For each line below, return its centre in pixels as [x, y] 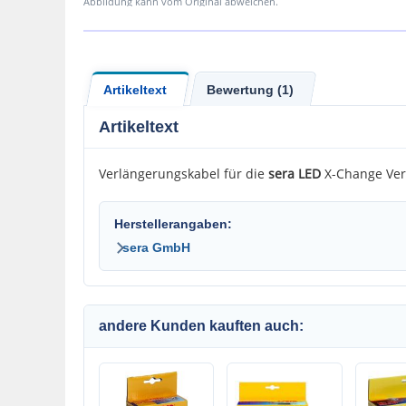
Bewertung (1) [250, 89]
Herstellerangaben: [173, 224]
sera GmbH [156, 247]
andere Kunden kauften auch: [201, 326]
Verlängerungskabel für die [184, 174]
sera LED [295, 174]
